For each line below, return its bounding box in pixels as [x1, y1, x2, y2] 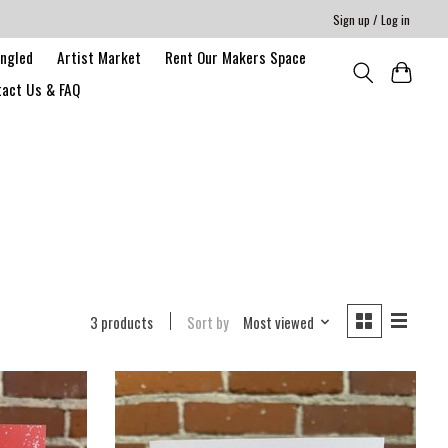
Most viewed [242, 311, 314, 333]
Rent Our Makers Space [164, 45, 306, 68]
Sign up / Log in [333, 9, 411, 29]
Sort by [187, 311, 230, 333]
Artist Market [56, 45, 141, 68]
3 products [90, 311, 154, 333]
